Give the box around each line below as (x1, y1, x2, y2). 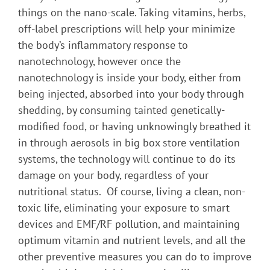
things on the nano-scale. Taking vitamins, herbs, (18, 5, 245, 19)
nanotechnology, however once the (18, 54, 181, 68)
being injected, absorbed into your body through (18, 86, 244, 101)
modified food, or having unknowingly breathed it (18, 119, 251, 133)
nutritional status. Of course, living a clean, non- (18, 184, 245, 198)
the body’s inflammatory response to (18, 37, 188, 52)
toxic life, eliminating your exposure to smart (18, 200, 230, 215)
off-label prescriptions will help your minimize (18, 21, 235, 36)
